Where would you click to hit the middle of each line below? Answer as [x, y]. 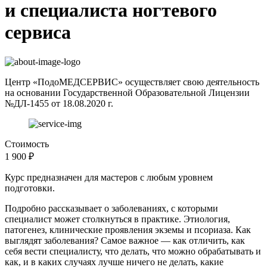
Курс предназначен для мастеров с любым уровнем [109, 177]
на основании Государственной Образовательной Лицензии [127, 92]
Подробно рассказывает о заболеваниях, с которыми [111, 208]
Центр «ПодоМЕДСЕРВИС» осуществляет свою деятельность [132, 82]
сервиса [38, 32]
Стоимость [27, 144]
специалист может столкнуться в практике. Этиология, [117, 219]
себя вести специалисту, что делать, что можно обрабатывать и [133, 251]
